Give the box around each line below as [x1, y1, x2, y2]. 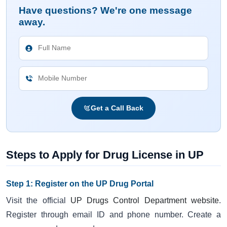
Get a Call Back [91, 103, 143, 112]
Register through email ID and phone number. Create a [6, 210, 221, 219]
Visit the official [6, 196, 70, 205]
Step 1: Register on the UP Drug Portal [6, 179, 154, 188]
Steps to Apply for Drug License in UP [6, 148, 204, 162]
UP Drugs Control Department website [70, 196, 219, 205]
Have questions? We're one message [19, 5, 192, 16]
